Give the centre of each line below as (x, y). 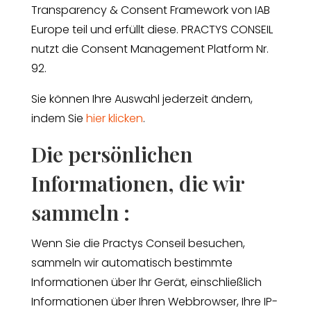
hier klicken (114, 118)
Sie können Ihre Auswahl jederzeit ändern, (142, 99)
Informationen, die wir (137, 183)
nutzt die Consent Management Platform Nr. (150, 49)
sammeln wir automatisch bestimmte (132, 262)
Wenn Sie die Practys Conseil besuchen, (138, 243)
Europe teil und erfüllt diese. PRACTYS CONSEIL (152, 29)
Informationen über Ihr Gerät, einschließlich (146, 282)
